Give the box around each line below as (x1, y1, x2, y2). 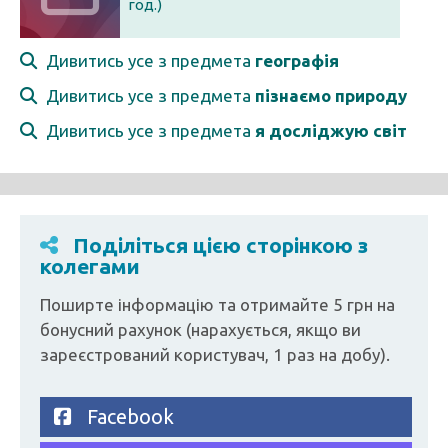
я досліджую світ (255, 121, 407, 140)
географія (255, 51, 339, 70)
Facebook (72, 405, 174, 428)
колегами (40, 254, 140, 278)
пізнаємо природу (255, 86, 407, 105)
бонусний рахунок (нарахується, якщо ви (40, 320, 361, 339)
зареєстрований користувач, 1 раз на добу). (40, 345, 390, 364)
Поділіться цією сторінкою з (73, 233, 368, 257)
